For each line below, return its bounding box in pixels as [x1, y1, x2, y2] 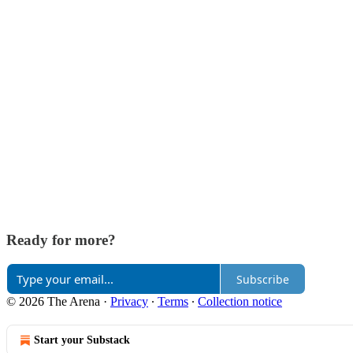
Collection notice [198, 295, 282, 309]
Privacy [110, 295, 148, 309]
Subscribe [236, 271, 289, 287]
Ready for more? [6, 231, 116, 248]
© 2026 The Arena [6, 295, 100, 309]
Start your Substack [34, 334, 130, 347]
